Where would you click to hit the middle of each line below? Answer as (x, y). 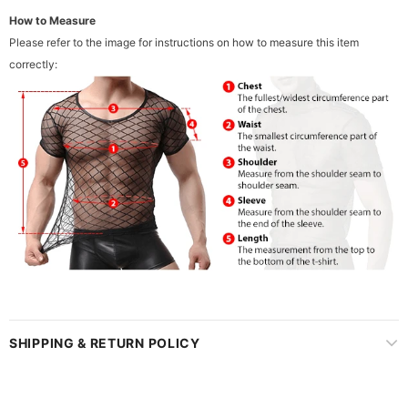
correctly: (33, 64)
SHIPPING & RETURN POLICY (105, 343)
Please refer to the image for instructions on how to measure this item (184, 42)
